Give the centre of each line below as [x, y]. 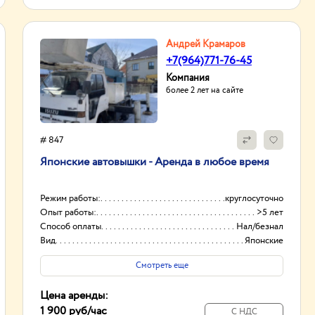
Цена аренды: [74, 296]
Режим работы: [70, 199]
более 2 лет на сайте [205, 90]
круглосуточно [254, 199]
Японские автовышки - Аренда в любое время [155, 162]
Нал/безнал [260, 227]
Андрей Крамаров [206, 44]
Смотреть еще [162, 265]
